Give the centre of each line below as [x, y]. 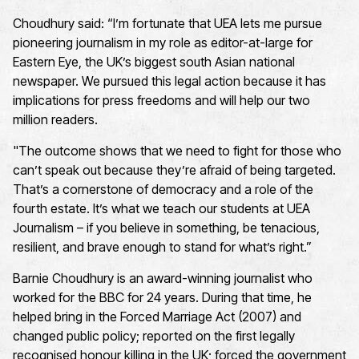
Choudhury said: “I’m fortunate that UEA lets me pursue [167, 24]
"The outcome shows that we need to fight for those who [177, 151]
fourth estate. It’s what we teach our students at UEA [161, 209]
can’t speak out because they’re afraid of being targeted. [174, 170]
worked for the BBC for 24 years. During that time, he [162, 298]
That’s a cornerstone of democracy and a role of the [163, 190]
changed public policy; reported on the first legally [154, 336]
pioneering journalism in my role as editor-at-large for [163, 43]
